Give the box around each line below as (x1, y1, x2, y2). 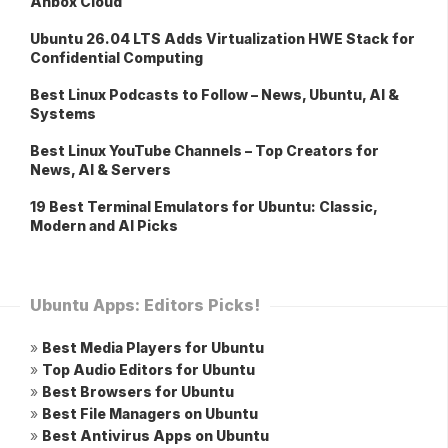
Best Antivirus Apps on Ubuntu (42, 427, 269, 445)
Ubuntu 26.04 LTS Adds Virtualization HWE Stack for (30, 30, 415, 48)
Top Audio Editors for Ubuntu (42, 361, 255, 379)
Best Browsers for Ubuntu (42, 383, 234, 401)
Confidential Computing (30, 49, 203, 67)
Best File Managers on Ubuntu (42, 405, 258, 423)
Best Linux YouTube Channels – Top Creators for (30, 142, 379, 160)
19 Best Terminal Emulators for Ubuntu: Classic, (30, 198, 377, 216)
